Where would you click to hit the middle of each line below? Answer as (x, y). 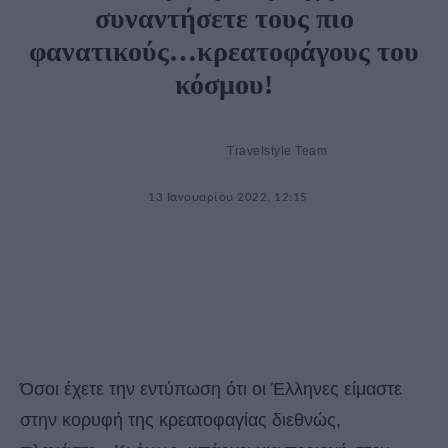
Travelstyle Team (277, 151)
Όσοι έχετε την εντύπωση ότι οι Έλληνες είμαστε (211, 389)
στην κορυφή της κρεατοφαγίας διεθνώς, (180, 420)
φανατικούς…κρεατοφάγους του (224, 52)
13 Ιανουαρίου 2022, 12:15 (228, 198)
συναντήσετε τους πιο (224, 19)
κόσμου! (224, 85)
